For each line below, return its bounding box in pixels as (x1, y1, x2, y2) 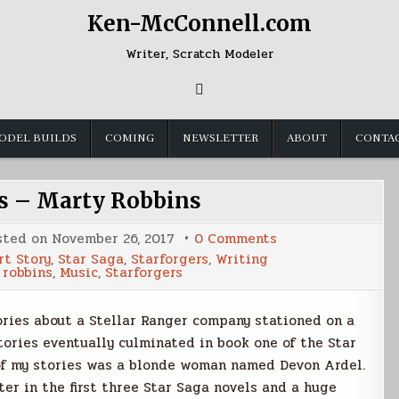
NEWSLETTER (183, 131, 258, 145)
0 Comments (193, 228, 277, 249)
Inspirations (275, 240, 360, 262)
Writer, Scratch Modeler (125, 45, 274, 63)
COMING (105, 131, 154, 145)
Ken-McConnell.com (87, 10, 312, 37)
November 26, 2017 (51, 228, 175, 249)
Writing (215, 248, 268, 270)
